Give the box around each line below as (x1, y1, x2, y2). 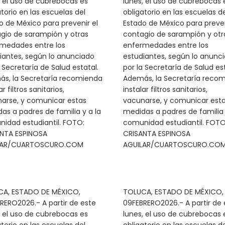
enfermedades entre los (123, 40, 208, 50)
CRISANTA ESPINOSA (123, 129, 190, 139)
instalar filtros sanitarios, (123, 84, 207, 94)
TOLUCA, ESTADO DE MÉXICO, (123, 187, 223, 197)
